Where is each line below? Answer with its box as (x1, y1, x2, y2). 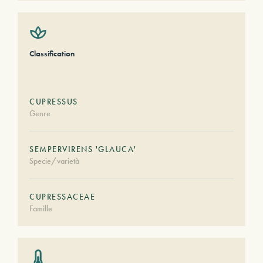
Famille (29, 203, 52, 214)
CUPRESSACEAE (29, 191, 95, 202)
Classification (29, 48, 75, 59)
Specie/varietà (29, 156, 79, 166)
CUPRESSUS (29, 96, 78, 107)
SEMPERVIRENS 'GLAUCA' (29, 144, 137, 154)
